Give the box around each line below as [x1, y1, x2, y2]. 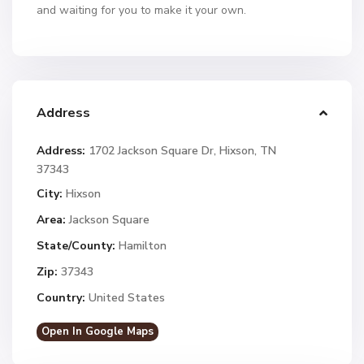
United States [85, 290, 165, 305]
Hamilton [119, 238, 167, 253]
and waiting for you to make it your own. [37, 2, 246, 18]
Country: [37, 290, 85, 305]
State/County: [37, 238, 115, 253]
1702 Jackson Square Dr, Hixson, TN [85, 143, 276, 158]
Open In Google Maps [41, 324, 154, 339]
